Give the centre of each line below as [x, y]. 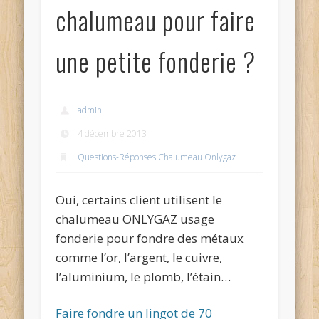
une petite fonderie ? [156, 61]
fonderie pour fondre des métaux [150, 238]
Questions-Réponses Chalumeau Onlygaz [157, 157]
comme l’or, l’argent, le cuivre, [139, 257]
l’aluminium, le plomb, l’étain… [143, 276]
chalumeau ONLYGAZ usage [135, 219]
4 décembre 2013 [113, 134]
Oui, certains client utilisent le [139, 199]
